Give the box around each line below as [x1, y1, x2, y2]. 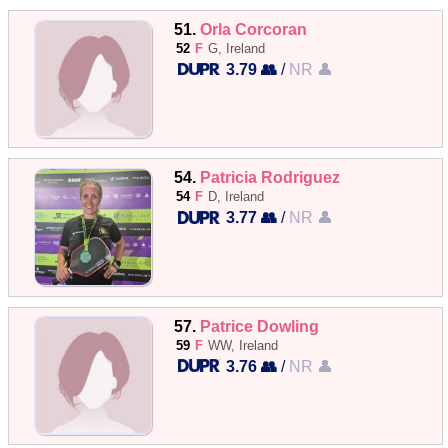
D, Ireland [208, 189, 265, 205]
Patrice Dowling [200, 316, 320, 335]
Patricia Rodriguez [200, 168, 341, 187]
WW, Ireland [208, 337, 279, 353]
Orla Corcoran [200, 20, 308, 38]
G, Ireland [208, 41, 266, 56]
